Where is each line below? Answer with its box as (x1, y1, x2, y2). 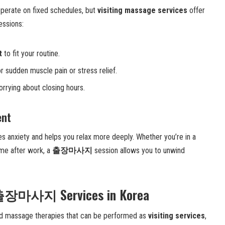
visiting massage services (97, 5, 187, 15)
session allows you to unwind (92, 145, 185, 155)
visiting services (148, 210, 205, 220)
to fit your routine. (2, 48, 60, 58)
